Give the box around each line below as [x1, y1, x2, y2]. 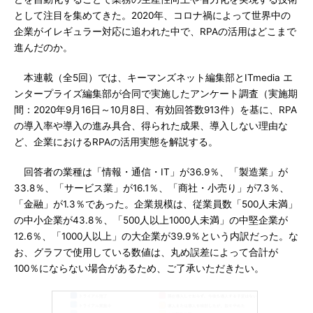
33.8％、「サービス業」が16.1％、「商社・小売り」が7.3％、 [14, 182, 289, 194]
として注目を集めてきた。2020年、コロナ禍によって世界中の [14, 10, 291, 21]
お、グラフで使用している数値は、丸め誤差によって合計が [14, 247, 278, 258]
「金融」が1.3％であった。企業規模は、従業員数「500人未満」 [14, 198, 298, 210]
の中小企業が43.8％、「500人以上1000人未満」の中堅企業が [14, 214, 288, 226]
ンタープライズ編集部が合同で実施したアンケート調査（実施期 [14, 88, 298, 99]
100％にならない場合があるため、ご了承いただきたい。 [14, 263, 264, 274]
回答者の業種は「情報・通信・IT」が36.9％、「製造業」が [14, 166, 288, 177]
